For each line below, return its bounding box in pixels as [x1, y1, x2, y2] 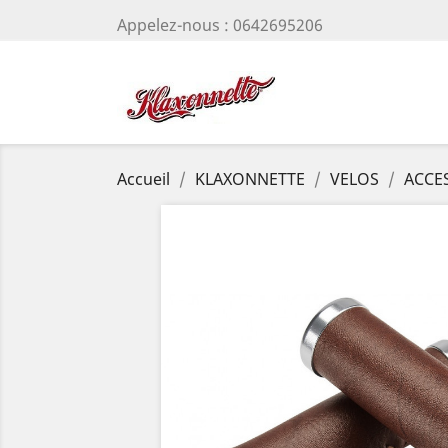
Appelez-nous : [117, 14, 233, 36]
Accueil [117, 168, 170, 191]
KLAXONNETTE [195, 168, 305, 191]
